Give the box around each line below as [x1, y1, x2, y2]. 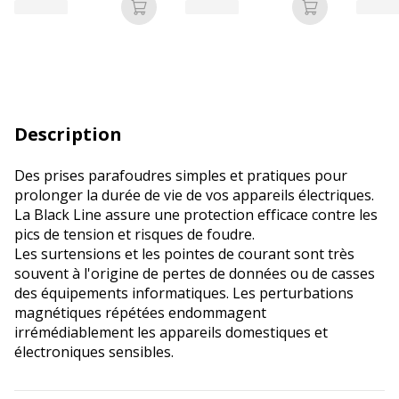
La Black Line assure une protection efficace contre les [14, 204, 378, 224]
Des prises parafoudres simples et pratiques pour [14, 165, 347, 185]
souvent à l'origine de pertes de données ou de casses [14, 263, 375, 283]
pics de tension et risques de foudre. [14, 224, 255, 244]
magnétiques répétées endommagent [14, 302, 266, 322]
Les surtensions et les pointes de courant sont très [14, 243, 354, 264]
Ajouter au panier [138, 6, 262, 27]
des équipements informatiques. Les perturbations [14, 282, 354, 303]
